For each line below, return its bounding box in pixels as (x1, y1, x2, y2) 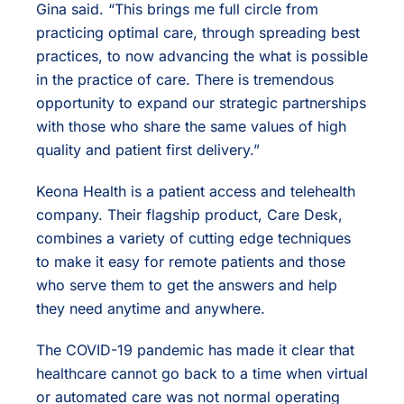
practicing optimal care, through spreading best (36, 23, 360, 42)
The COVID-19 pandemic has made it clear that (36, 341, 354, 360)
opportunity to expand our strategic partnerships (36, 94, 366, 113)
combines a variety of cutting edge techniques (36, 229, 351, 248)
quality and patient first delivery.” (36, 141, 260, 160)
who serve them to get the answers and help (36, 276, 337, 295)
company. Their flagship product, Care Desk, (36, 206, 343, 225)
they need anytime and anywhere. (36, 299, 265, 318)
